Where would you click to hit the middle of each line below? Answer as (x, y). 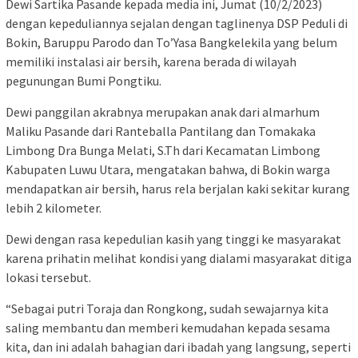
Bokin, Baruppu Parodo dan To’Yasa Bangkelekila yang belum (171, 43)
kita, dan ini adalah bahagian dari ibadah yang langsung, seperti (178, 347)
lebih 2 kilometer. (54, 208)
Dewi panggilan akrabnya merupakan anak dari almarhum (163, 112)
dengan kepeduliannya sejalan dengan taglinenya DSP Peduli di (177, 24)
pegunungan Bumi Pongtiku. (84, 81)
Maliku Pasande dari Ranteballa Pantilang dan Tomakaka (161, 131)
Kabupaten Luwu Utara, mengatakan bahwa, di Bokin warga (168, 170)
